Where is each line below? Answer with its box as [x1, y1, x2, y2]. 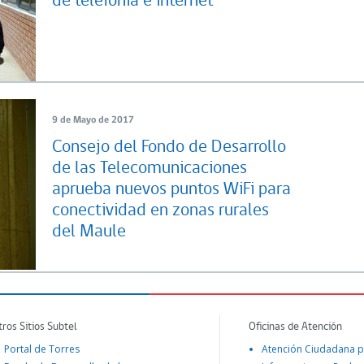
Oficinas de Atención [249, 320, 342, 333]
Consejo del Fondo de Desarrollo [52, 137, 286, 157]
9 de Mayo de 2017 [52, 115, 134, 125]
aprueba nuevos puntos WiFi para [52, 180, 291, 199]
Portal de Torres [4, 342, 80, 357]
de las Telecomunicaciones [52, 158, 247, 178]
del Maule [52, 222, 126, 241]
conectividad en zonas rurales [52, 201, 269, 220]
